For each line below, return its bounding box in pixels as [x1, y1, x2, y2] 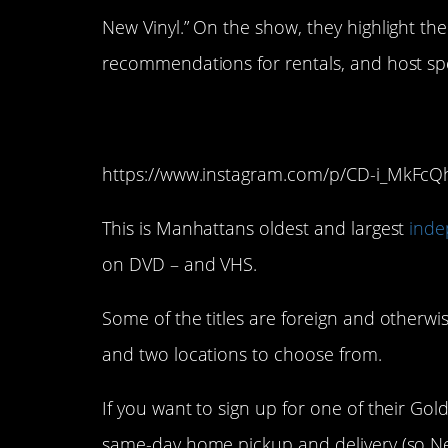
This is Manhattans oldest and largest [102, 216, 410, 241]
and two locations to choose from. [102, 342, 382, 367]
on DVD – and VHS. [102, 252, 258, 277]
